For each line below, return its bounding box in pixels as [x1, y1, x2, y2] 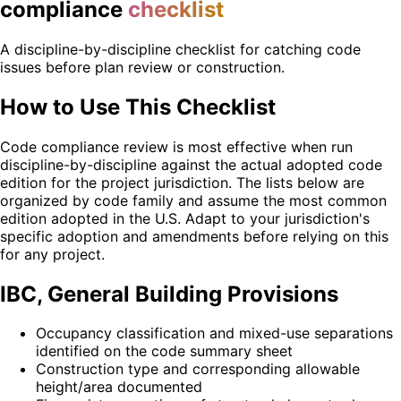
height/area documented [36, 378, 202, 397]
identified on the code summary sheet [36, 342, 293, 361]
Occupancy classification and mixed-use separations [36, 324, 393, 343]
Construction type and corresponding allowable [36, 360, 360, 379]
